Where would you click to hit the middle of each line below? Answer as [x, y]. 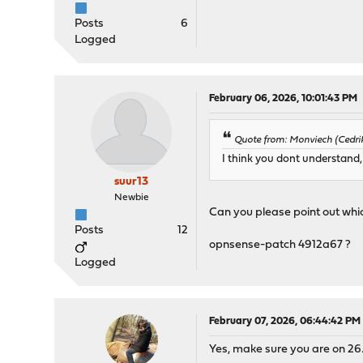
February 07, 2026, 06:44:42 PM [285, 321]
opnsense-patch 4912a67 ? [280, 246]
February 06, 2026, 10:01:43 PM [284, 98]
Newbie [131, 198]
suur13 [132, 182]
